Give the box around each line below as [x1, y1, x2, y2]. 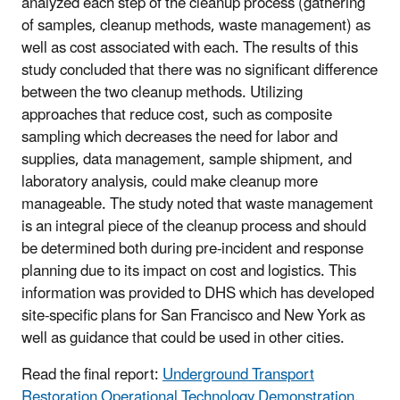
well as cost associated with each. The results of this [21, 31, 358, 64]
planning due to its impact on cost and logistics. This [21, 254, 356, 287]
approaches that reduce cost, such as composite [21, 98, 332, 131]
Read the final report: [21, 358, 162, 391]
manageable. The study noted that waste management [21, 187, 373, 221]
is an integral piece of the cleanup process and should [21, 210, 366, 243]
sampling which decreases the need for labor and [21, 121, 337, 154]
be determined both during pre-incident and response [21, 232, 363, 265]
